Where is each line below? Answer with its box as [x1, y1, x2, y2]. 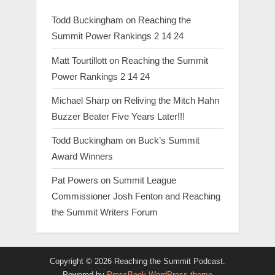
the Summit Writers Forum [52, 207, 158, 217]
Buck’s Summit [138, 134, 199, 145]
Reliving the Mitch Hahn [124, 95, 219, 106]
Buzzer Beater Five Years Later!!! [52, 110, 185, 122]
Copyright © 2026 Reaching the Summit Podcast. [50, 256, 225, 266]
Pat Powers [52, 175, 98, 185]
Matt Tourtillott [52, 55, 107, 66]
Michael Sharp [52, 95, 109, 106]
